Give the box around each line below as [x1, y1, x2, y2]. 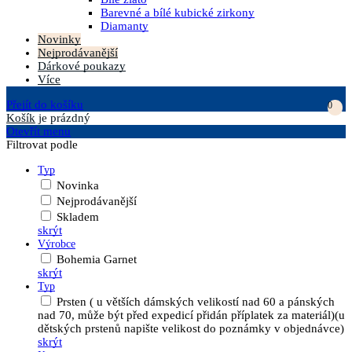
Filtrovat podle [6, 138, 78, 151]
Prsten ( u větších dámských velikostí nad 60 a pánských [57, 295, 335, 308]
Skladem [57, 211, 99, 223]
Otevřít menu [6, 125, 71, 137]
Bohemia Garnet [57, 253, 137, 266]
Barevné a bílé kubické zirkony [101, 6, 255, 19]
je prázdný [35, 112, 90, 124]
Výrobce [38, 238, 75, 250]
